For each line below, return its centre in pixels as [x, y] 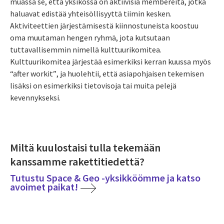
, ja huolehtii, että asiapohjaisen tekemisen [130, 73]
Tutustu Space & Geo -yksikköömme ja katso [105, 177]
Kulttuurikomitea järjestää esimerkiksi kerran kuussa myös [110, 61]
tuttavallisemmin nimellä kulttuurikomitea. [86, 49]
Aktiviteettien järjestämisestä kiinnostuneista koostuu [104, 25]
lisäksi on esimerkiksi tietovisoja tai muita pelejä [93, 85]
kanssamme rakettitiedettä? [77, 161]
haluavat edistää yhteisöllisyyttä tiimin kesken [90, 13]
